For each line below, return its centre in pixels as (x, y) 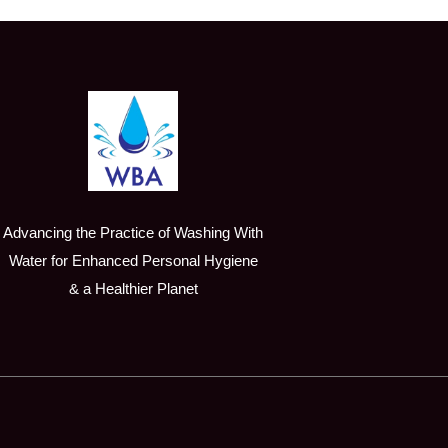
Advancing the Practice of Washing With (133, 232)
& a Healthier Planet (133, 288)
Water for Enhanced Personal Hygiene (133, 260)
